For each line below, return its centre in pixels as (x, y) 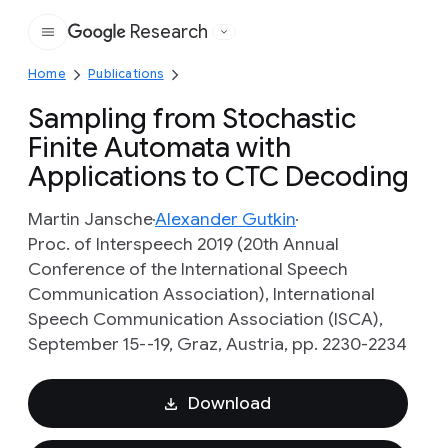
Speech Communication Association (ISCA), (205, 319)
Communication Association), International (201, 294)
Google (165, 42)
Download (229, 403)
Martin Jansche (90, 219)
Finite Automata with (159, 147)
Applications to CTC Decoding (218, 176)
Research (169, 32)
